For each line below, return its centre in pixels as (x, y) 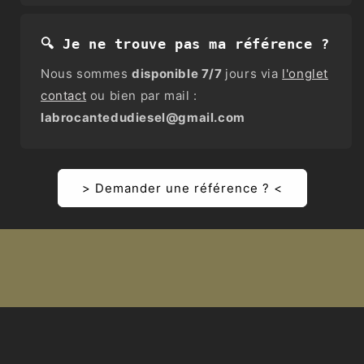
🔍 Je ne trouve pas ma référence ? (185, 44)
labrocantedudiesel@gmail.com (143, 118)
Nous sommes (87, 74)
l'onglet (305, 74)
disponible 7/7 (179, 74)
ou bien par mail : (142, 96)
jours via (254, 74)
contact (64, 96)
